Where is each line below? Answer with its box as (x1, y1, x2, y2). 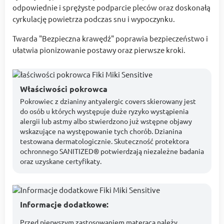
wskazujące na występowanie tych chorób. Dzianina (20, 126, 182, 136)
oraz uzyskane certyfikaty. (20, 156, 101, 166)
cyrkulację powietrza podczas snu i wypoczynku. (12, 14, 175, 24)
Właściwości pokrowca (20, 83, 107, 94)
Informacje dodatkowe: (20, 198, 108, 209)
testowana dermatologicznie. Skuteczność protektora (20, 136, 189, 146)
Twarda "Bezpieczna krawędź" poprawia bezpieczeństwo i (12, 33, 208, 43)
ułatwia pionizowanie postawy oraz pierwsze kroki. (12, 45, 185, 55)
